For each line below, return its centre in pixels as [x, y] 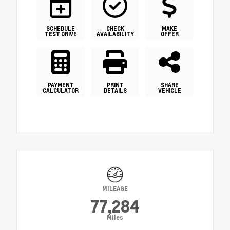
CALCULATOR [61, 90]
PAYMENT [61, 85]
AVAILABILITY [115, 34]
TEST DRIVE [61, 34]
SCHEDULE [61, 28]
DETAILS [115, 90]
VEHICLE [169, 90]
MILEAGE [115, 188]
